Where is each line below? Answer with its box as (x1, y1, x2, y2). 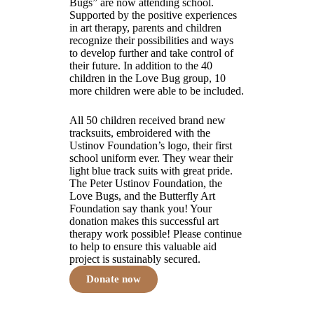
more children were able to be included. (69, 85, 245, 97)
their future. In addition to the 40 (69, 60, 213, 72)
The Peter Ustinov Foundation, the (69, 177, 223, 190)
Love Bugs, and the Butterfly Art (69, 190, 216, 203)
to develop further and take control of (69, 47, 234, 60)
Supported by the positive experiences (69, 9, 238, 22)
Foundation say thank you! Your (69, 203, 212, 215)
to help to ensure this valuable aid (69, 240, 217, 253)
